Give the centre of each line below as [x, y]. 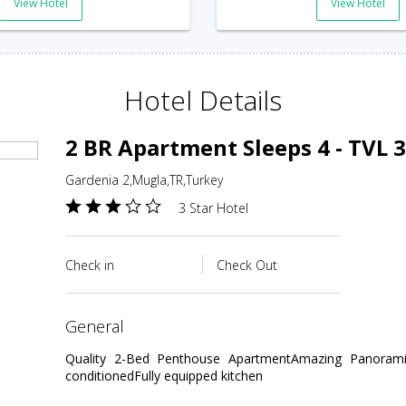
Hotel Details [203, 100]
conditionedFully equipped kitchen [164, 375]
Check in [90, 265]
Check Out [247, 265]
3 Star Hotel [213, 208]
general [101, 326]
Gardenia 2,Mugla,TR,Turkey [144, 179]
